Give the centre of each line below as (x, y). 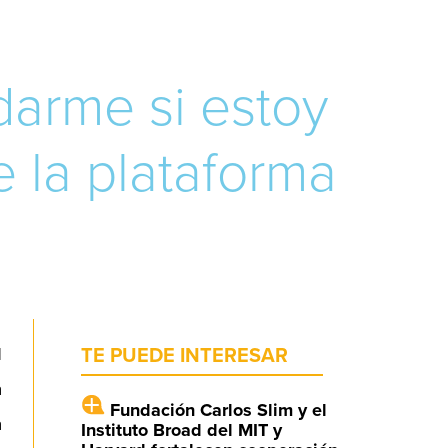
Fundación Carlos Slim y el (218, 409)
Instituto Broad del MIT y (181, 429)
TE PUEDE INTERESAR (184, 355)
